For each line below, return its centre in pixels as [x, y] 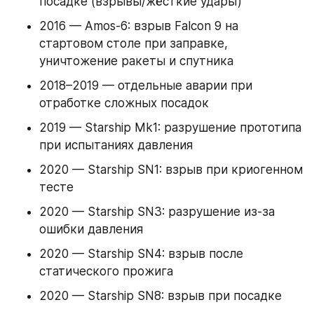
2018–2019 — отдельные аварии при [146, 86]
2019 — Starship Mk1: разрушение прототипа [170, 128]
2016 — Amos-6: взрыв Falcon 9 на [139, 26]
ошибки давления [91, 230]
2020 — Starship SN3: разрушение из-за [157, 212]
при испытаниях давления [116, 145]
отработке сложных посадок [124, 103]
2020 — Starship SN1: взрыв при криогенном [171, 170]
